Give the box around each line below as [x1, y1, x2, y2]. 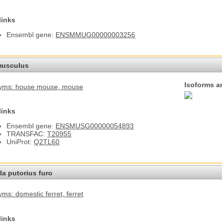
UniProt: [6, 138, 34, 146]
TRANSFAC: [6, 130, 48, 138]
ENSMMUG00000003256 [55, 31, 136, 39]
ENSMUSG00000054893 [55, 122, 134, 130]
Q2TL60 [34, 138, 60, 146]
